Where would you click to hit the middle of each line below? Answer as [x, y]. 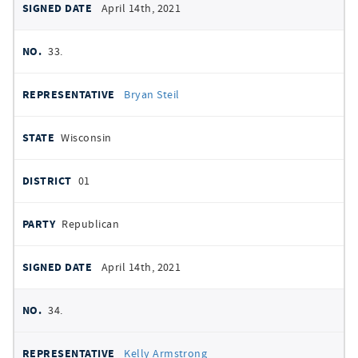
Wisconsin [86, 137]
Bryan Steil [152, 94]
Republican [91, 224]
